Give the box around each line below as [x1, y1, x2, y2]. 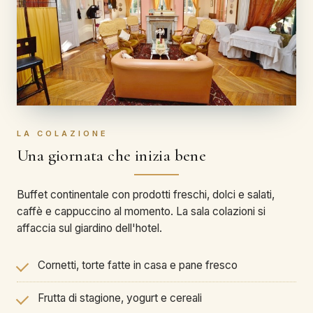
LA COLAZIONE [17, 129, 108, 139]
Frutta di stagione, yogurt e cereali [38, 291, 202, 305]
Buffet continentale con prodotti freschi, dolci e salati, [17, 187, 275, 201]
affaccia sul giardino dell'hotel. [17, 221, 162, 235]
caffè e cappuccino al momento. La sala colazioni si [17, 204, 265, 218]
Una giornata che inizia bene [17, 146, 207, 166]
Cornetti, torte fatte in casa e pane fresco [38, 258, 238, 272]
